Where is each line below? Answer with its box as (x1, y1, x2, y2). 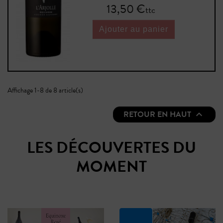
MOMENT (76, 155, 147, 179)
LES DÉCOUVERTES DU (27, 136, 196, 160)
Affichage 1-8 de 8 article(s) (7, 85, 83, 96)
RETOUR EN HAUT (123, 109, 193, 121)
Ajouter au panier (99, 25, 168, 34)
